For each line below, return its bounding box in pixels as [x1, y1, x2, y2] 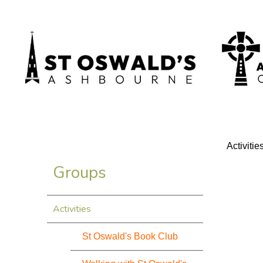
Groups [53, 161, 106, 184]
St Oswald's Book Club [82, 231, 178, 241]
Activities [53, 203, 91, 215]
